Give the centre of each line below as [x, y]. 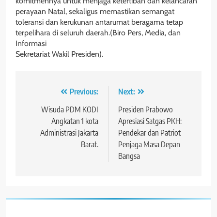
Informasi [31, 44]
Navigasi [46, 94]
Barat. [90, 145]
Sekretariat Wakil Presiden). [59, 54]
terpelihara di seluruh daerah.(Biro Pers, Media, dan [98, 33]
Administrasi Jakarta [69, 133]
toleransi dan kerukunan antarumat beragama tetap [99, 22]
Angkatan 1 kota [75, 121]
